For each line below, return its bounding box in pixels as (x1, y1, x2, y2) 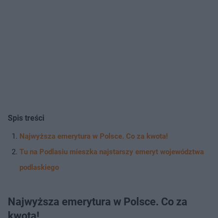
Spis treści (8, 113, 44, 123)
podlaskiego (19, 163, 59, 172)
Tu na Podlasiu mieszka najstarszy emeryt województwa (19, 147, 204, 156)
